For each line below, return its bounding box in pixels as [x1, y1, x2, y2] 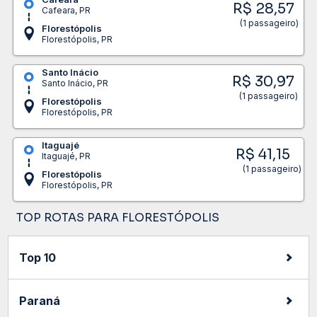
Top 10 [19, 250, 57, 265]
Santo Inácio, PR [41, 77, 108, 88]
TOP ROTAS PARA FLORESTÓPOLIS [16, 209, 220, 225]
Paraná [19, 293, 61, 308]
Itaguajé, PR [41, 150, 91, 161]
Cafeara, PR [41, 4, 91, 16]
